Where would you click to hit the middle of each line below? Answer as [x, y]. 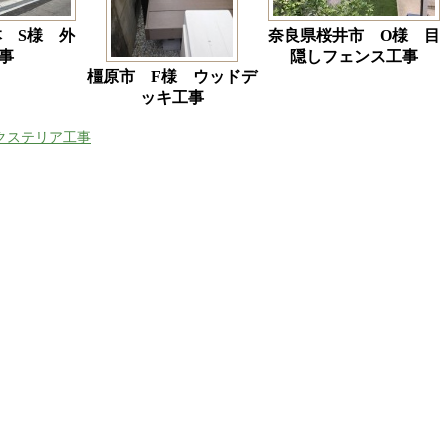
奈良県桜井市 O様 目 [354, 35]
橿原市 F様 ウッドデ [172, 76]
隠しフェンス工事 [354, 56]
